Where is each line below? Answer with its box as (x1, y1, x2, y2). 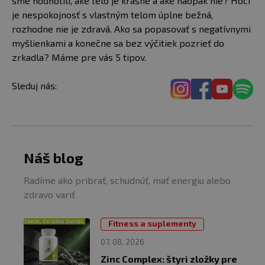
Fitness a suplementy (108, 218, 196, 228)
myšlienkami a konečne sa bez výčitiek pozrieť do (12, 37, 224, 49)
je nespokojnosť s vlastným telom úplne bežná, (12, 9, 213, 20)
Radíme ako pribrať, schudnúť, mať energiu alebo (24, 174, 231, 186)
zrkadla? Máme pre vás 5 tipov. (12, 51, 146, 63)
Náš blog (24, 149, 83, 166)
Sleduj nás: (12, 80, 62, 91)
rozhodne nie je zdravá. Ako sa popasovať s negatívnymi (12, 23, 251, 34)
